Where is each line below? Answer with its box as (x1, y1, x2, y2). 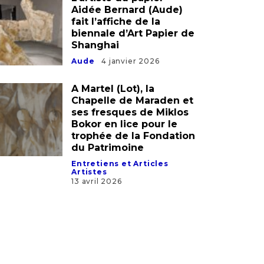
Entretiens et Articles (71, 170, 169, 179)
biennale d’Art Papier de (71, 38, 195, 50)
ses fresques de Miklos (71, 117, 189, 129)
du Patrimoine (71, 153, 144, 164)
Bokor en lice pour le (71, 129, 178, 141)
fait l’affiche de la (71, 27, 161, 38)
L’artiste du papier (71, 3, 164, 15)
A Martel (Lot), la (71, 94, 155, 105)
